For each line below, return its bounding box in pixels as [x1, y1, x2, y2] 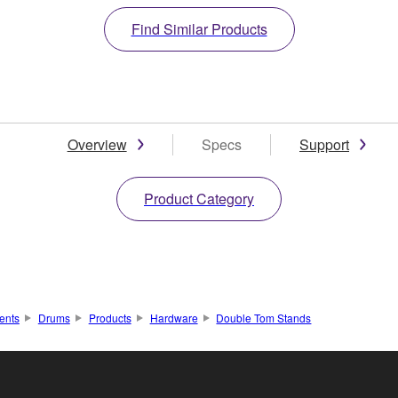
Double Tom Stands [216, 309, 312, 325]
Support [299, 133, 349, 155]
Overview [67, 133, 127, 155]
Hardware [149, 309, 198, 325]
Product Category [144, 187, 254, 209]
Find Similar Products [131, 18, 267, 39]
